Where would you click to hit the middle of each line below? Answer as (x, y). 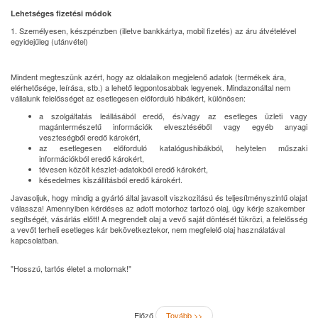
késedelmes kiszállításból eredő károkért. (111, 180)
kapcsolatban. (35, 240)
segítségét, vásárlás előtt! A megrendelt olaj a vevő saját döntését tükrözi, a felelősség (159, 219)
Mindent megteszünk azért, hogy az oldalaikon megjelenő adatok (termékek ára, (148, 77)
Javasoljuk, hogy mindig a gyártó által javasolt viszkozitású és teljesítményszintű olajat (159, 197)
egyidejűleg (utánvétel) (49, 41)
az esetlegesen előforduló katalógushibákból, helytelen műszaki (173, 148)
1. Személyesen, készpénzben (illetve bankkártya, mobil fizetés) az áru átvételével (153, 31)
